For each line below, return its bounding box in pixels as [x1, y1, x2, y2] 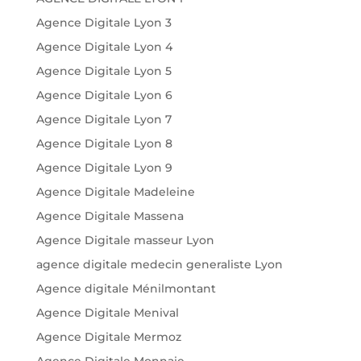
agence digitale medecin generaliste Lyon [35, 257, 283, 272]
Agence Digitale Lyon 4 [35, 39, 172, 55]
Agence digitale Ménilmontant [35, 281, 216, 297]
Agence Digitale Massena [35, 209, 184, 224]
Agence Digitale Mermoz [35, 330, 181, 345]
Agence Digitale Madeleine [35, 185, 195, 200]
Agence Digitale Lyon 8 [35, 136, 172, 151]
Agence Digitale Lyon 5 [35, 64, 172, 79]
